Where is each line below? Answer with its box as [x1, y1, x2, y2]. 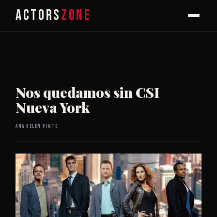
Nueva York [15, 98, 90, 117]
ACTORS [15, 6, 61, 24]
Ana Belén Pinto [15, 123, 59, 129]
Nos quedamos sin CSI [15, 83, 159, 102]
